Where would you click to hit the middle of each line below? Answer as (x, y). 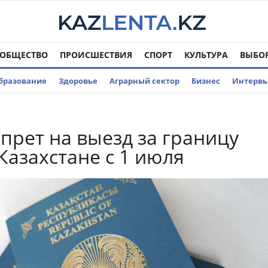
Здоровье (78, 81)
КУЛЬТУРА (206, 55)
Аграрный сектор (144, 81)
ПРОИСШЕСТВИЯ (96, 55)
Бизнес (206, 81)
